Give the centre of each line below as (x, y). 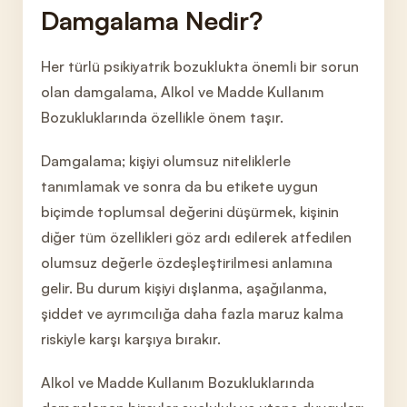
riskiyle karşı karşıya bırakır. (131, 339)
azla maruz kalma (285, 313)
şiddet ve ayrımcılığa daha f (134, 313)
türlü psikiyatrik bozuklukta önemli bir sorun (213, 66)
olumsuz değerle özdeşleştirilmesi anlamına (187, 263)
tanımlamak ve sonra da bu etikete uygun (179, 186)
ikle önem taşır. (233, 117)
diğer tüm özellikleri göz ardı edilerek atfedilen (196, 237)
